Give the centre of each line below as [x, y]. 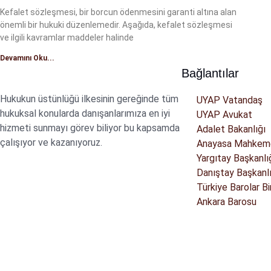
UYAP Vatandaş [230, 100]
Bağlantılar [210, 73]
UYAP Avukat [224, 115]
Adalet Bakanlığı [231, 129]
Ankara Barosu [227, 202]
